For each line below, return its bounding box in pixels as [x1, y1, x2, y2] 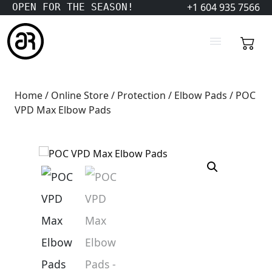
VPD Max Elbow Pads [15, 103, 111, 117]
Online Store [51, 89, 109, 102]
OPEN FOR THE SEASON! [12, 1, 134, 13]
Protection [117, 89, 166, 102]
